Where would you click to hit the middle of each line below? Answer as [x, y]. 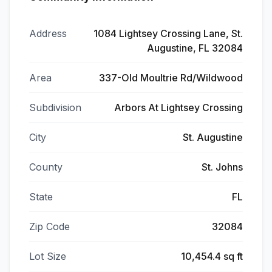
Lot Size [48, 256]
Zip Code [49, 226]
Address [48, 33]
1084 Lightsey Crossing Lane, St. [168, 33]
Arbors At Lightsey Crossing [178, 107]
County [46, 167]
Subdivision [55, 107]
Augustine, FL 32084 [195, 48]
